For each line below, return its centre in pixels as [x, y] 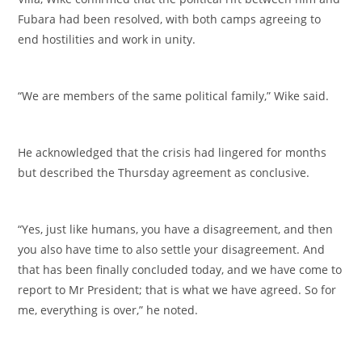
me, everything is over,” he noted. [108, 310]
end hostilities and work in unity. [107, 40]
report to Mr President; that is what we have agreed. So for [177, 290]
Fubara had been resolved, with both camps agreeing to [170, 19]
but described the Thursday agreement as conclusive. [164, 173]
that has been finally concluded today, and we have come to [180, 270]
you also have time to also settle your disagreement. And [172, 250]
